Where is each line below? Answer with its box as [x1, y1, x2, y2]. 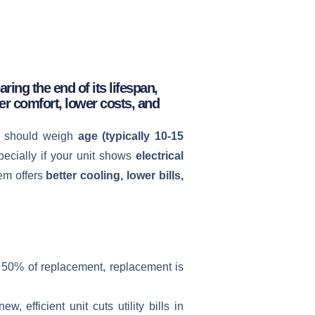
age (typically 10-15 [77, 129, 184, 142]
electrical [136, 149, 184, 162]
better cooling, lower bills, [46, 169, 184, 181]
